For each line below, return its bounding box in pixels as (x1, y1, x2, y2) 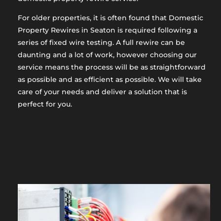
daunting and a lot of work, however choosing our (17, 50, 197, 59)
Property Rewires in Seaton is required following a (17, 25, 197, 35)
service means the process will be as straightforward (17, 62, 206, 72)
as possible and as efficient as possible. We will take (17, 74, 202, 84)
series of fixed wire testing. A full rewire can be (17, 37, 185, 47)
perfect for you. (17, 99, 72, 109)
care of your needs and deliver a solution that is (17, 87, 187, 96)
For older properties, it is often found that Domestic (17, 13, 203, 22)
